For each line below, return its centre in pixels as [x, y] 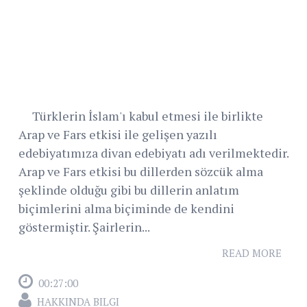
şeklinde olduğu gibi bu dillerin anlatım [129, 190]
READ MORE [252, 253]
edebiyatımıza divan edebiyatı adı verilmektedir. [153, 153]
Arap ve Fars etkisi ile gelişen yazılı [118, 135]
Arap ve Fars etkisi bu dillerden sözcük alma [141, 172]
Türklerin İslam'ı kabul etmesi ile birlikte [141, 116]
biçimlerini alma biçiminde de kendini [126, 209]
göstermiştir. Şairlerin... [84, 227]
